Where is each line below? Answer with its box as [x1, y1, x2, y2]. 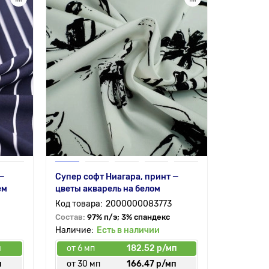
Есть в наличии [96, 225, 160, 235]
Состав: [55, 213, 87, 222]
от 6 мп [66, 243, 95, 253]
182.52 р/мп [126, 243, 177, 253]
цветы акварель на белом [55, 184, 160, 194]
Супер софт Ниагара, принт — [55, 172, 179, 182]
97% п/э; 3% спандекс [86, 213, 170, 222]
